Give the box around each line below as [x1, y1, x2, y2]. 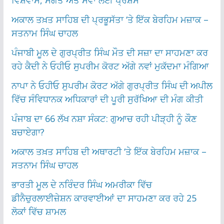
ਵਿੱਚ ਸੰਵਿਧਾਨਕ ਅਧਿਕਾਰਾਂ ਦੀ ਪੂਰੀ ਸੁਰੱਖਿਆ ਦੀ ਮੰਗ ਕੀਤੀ [11, 92, 203, 105]
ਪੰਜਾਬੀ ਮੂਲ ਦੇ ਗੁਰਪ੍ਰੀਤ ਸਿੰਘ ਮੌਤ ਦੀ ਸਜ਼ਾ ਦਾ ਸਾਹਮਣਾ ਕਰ [11, 46, 208, 58]
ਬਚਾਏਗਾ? [11, 125, 44, 138]
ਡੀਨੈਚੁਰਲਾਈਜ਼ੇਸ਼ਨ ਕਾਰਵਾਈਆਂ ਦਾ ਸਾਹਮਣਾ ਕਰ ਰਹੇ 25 [11, 191, 196, 204]
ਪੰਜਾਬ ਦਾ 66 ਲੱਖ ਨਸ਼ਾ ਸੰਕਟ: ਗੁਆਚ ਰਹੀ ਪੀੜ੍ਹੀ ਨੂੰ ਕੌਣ [11, 112, 197, 124]
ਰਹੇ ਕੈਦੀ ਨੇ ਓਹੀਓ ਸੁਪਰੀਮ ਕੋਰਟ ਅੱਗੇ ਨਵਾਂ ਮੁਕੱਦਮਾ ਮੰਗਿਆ [11, 59, 209, 72]
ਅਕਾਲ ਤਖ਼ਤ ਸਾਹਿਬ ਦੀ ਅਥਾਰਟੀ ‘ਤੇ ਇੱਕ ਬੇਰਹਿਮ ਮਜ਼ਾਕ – [11, 145, 206, 157]
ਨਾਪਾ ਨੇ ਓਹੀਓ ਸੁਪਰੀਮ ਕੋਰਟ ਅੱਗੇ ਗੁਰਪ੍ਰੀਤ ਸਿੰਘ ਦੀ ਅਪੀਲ [11, 79, 212, 91]
